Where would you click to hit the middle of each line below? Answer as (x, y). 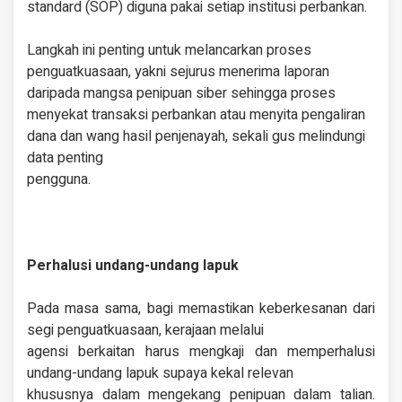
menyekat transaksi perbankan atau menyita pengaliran (196, 115)
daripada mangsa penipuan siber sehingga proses (181, 94)
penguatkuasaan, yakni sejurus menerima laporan (178, 72)
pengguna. (59, 180)
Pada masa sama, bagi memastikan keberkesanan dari (201, 309)
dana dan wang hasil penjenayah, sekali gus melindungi (196, 137)
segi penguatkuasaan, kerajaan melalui (145, 331)
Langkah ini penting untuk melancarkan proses (169, 51)
